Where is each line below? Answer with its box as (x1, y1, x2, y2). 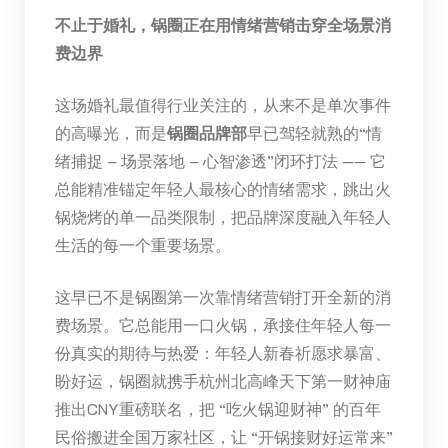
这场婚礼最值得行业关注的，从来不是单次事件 (54, 93, 391, 115)
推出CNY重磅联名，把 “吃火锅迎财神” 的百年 (54, 397, 381, 419)
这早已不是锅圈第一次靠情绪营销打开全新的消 (54, 285, 391, 307)
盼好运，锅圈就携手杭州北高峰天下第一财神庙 (54, 369, 391, 391)
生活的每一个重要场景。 (54, 233, 231, 255)
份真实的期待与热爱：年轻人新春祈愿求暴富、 (54, 341, 391, 363)
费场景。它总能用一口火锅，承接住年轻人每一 (54, 313, 391, 335)
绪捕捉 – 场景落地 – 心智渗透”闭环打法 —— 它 (54, 149, 386, 171)
